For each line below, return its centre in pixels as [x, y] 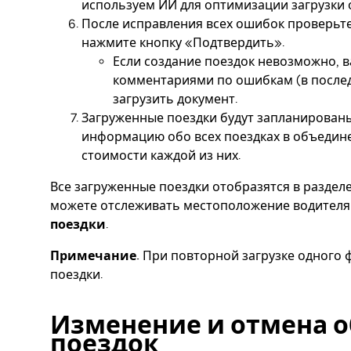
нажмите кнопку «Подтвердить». [183, 42]
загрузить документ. [175, 99]
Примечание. [95, 255]
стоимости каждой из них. [161, 155]
